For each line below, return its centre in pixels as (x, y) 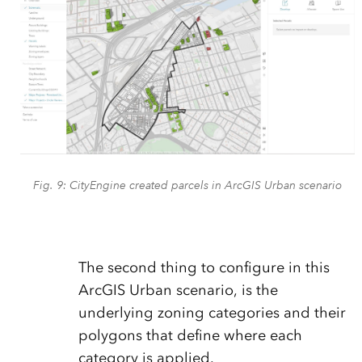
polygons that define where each (190, 335)
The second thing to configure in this (204, 267)
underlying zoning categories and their (212, 312)
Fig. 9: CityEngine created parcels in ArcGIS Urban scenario (187, 185)
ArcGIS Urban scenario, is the (178, 290)
